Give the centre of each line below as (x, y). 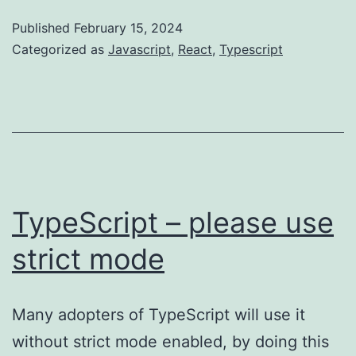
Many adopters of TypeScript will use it (159, 314)
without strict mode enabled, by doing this (170, 341)
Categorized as (60, 49)
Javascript (139, 49)
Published (43, 27)
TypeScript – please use (173, 222)
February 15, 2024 (128, 27)
